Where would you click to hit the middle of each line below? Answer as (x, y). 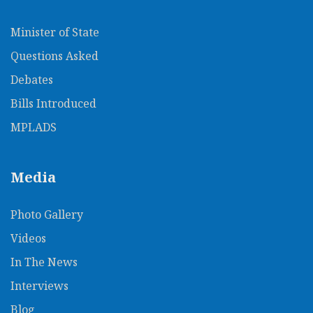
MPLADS (34, 128)
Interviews (39, 286)
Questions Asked (54, 56)
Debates (32, 80)
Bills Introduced (53, 104)
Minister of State (55, 32)
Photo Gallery (47, 215)
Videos (28, 239)
